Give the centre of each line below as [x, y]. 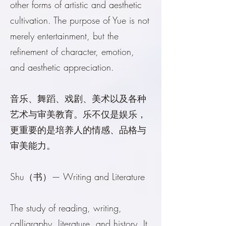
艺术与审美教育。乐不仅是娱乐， [78, 114]
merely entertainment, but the [64, 36]
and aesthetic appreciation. [62, 67]
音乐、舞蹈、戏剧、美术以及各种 [78, 99]
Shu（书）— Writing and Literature [77, 177]
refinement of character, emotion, [72, 52]
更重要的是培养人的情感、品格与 [78, 130]
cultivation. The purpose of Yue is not [80, 20]
